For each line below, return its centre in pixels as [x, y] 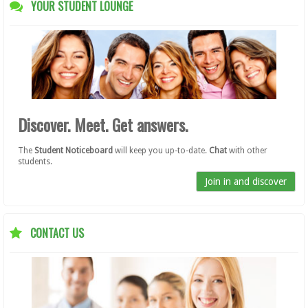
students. [36, 162]
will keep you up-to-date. [161, 151]
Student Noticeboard [73, 151]
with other [247, 151]
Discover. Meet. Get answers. [103, 124]
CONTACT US [56, 233]
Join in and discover [246, 181]
